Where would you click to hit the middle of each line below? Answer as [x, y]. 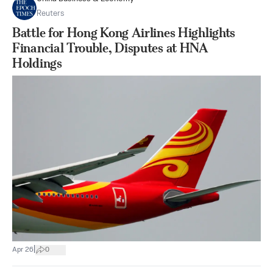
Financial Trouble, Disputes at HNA [110, 48]
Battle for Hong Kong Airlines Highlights [124, 33]
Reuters [50, 14]
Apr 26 [23, 250]
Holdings [37, 63]
